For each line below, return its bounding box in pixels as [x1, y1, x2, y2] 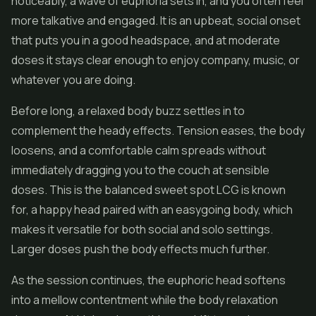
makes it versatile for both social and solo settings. [11, 221, 273, 237]
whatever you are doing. [11, 72, 135, 87]
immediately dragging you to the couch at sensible [11, 162, 269, 178]
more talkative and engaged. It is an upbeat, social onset [11, 13, 300, 28]
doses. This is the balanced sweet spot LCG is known [11, 182, 286, 197]
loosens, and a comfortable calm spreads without [11, 142, 266, 158]
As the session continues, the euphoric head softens [11, 272, 286, 288]
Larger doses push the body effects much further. [11, 241, 269, 257]
